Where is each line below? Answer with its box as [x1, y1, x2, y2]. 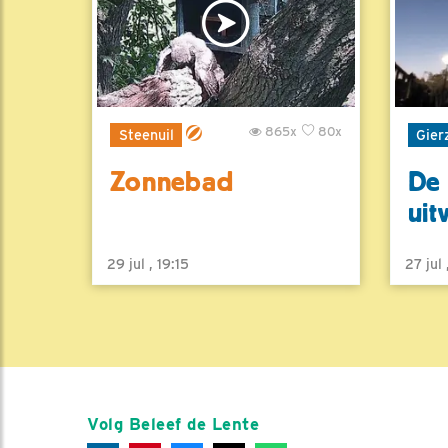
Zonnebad [110, 166, 234, 199]
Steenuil [118, 126, 174, 144]
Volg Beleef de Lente [87, 413, 260, 434]
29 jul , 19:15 [107, 255, 189, 272]
